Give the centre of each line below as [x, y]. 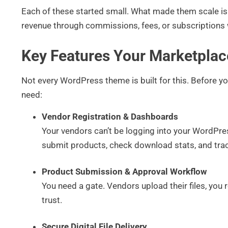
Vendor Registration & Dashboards [110, 116]
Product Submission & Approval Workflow [124, 171]
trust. [52, 200]
